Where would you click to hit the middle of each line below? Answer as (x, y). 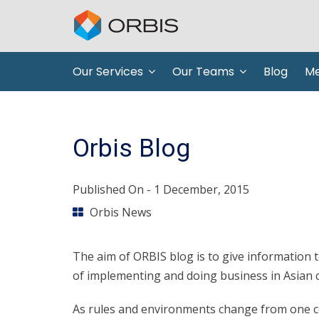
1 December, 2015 (202, 189)
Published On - (113, 189)
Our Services (108, 72)
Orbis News (121, 212)
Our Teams (203, 72)
